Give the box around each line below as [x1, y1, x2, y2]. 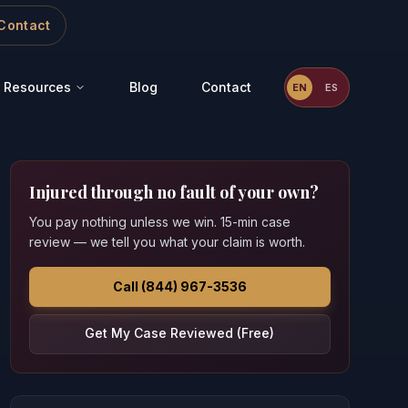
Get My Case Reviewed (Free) [85, 325, 275, 341]
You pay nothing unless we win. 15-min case [28, 214, 291, 229]
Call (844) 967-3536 [112, 279, 247, 294]
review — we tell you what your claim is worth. [28, 234, 305, 250]
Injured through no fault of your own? [28, 181, 319, 203]
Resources [4, 79, 71, 95]
